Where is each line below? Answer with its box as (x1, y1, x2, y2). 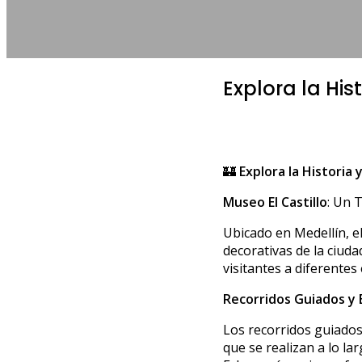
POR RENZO (223, 24, 281, 37)
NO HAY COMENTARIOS (223, 44, 338, 57)
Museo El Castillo (223, 192, 327, 211)
